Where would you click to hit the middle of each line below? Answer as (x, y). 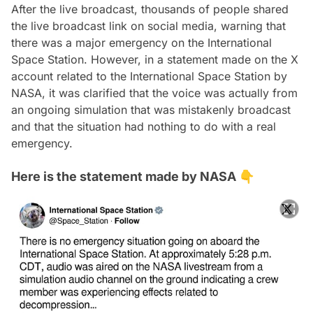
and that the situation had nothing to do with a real (144, 127)
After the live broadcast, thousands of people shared (150, 9)
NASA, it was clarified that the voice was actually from (154, 93)
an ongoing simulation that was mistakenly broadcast (151, 110)
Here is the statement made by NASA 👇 (133, 177)
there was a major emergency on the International (141, 43)
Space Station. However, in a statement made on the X (155, 60)
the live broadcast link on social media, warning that (148, 26)
